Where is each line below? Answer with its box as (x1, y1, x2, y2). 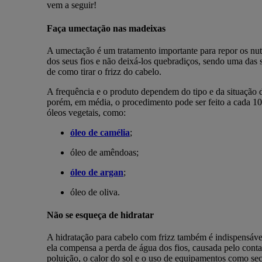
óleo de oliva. (70, 187, 120, 197)
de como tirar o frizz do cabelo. (46, 66, 164, 77)
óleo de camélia (70, 127, 130, 137)
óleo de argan (70, 167, 123, 177)
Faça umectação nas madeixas (46, 23, 166, 33)
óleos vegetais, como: (46, 107, 126, 118)
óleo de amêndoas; (70, 147, 139, 157)
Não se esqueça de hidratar (46, 210, 154, 220)
